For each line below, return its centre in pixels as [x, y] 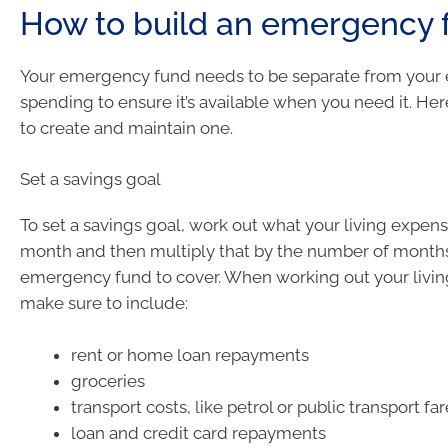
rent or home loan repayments [190, 354]
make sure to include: [104, 303]
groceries [108, 380]
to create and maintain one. [126, 127]
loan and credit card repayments [198, 432]
